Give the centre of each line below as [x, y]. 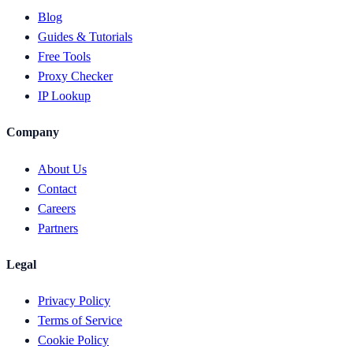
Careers [57, 208]
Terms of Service [80, 321]
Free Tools [64, 56]
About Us [62, 169]
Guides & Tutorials [85, 37]
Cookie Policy [73, 340]
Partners [58, 228]
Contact [57, 188]
